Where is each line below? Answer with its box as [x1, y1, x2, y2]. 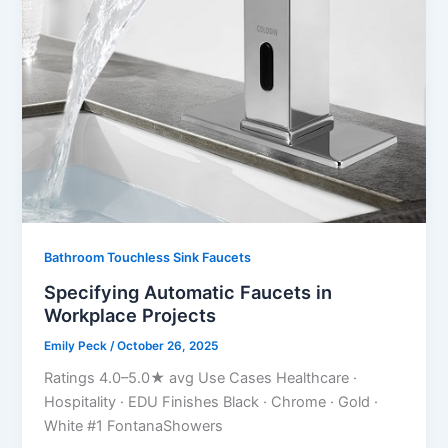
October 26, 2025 [117, 338, 219, 353]
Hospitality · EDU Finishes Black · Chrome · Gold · [44, 393, 379, 412]
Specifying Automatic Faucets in [44, 280, 333, 303]
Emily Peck [44, 338, 111, 353]
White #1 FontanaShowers [44, 417, 224, 436]
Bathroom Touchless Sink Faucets [44, 250, 252, 266]
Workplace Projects [44, 303, 217, 326]
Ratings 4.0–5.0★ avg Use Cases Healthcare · [44, 369, 358, 388]
